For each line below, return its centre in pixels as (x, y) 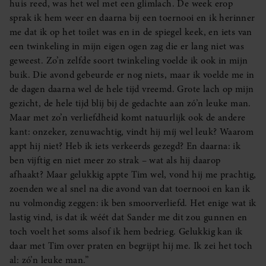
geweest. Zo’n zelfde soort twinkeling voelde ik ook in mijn (129, 61)
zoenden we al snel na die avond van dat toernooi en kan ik (130, 189)
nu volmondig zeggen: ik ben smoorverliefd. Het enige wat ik (133, 203)
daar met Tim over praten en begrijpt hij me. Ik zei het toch (131, 246)
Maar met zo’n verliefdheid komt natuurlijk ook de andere (128, 118)
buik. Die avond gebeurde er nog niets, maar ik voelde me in (132, 75)
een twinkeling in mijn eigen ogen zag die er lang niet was (127, 47)
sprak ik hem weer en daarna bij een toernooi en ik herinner (132, 18)
